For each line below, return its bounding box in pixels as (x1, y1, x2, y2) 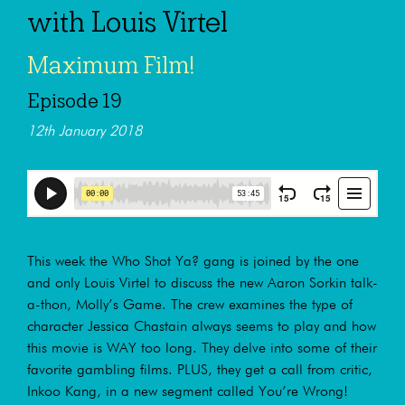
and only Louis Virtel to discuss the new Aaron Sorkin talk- (27, 276, 378, 291)
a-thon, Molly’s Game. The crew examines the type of (27, 297, 353, 313)
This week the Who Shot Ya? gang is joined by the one (27, 254, 359, 269)
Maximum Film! (27, 51, 194, 79)
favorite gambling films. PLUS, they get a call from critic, (27, 363, 372, 378)
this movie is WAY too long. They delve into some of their (27, 341, 377, 356)
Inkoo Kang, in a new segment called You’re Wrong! (27, 384, 348, 400)
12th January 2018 (27, 124, 142, 139)
